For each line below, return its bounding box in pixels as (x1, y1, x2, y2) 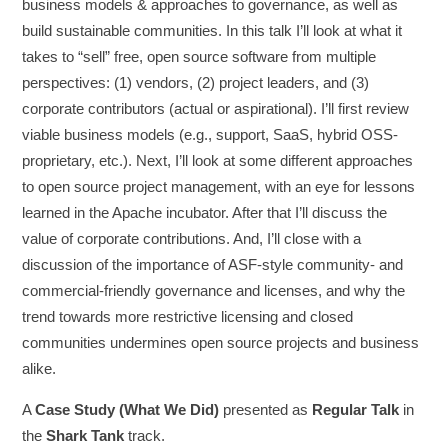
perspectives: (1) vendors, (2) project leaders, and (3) (22, 74, 370, 91)
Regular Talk (312, 401, 400, 418)
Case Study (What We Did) (35, 401, 220, 418)
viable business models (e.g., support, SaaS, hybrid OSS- (22, 126, 399, 143)
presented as (219, 401, 313, 418)
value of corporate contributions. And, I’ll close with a (22, 230, 362, 247)
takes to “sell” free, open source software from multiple (22, 48, 377, 65)
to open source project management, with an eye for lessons (22, 178, 416, 195)
